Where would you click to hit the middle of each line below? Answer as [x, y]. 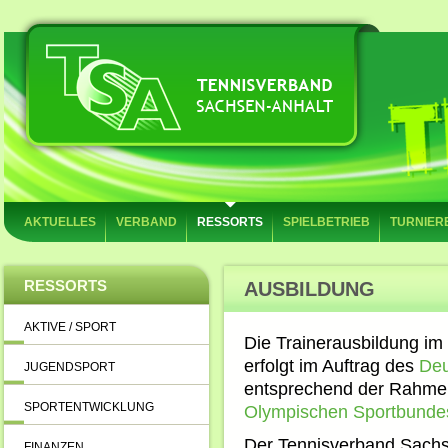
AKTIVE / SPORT [70, 327]
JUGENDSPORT [69, 367]
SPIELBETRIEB [326, 222]
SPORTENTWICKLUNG [89, 407]
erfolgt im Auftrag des [331, 366]
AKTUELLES [60, 222]
